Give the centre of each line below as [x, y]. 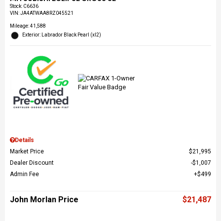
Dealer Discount [32, 163]
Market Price [27, 152]
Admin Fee [24, 174]
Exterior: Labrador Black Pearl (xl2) [62, 35]
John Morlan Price [44, 200]
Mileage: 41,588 [28, 26]
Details [24, 140]
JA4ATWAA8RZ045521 [47, 13]
